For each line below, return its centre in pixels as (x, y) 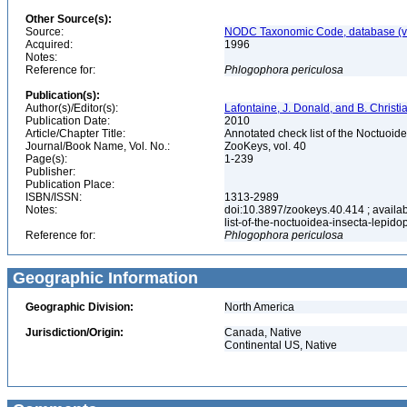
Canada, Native (263, 333)
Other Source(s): (69, 19)
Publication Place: (70, 184)
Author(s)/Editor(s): (72, 108)
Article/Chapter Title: (75, 134)
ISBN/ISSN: (54, 197)
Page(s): (46, 159)
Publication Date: (68, 121)
